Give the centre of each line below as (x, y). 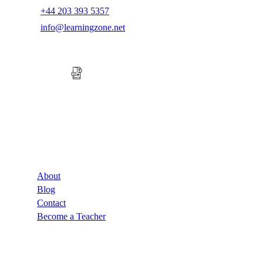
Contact (51, 203)
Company (33, 141)
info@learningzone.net (83, 27)
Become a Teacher (71, 216)
